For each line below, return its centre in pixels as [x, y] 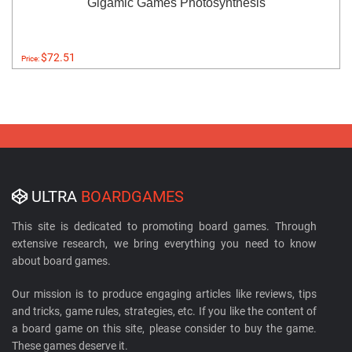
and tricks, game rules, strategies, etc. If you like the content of [164, 312]
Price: [31, 59]
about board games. [61, 261]
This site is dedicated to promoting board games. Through [164, 227]
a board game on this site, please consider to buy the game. [164, 329]
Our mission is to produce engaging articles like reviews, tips [164, 294]
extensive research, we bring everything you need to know [164, 244]
